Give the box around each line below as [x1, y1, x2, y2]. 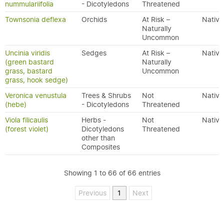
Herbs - [81, 115, 106, 124]
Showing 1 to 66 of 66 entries [63, 168, 160, 177]
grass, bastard [5, 66, 52, 75]
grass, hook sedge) [5, 75, 68, 84]
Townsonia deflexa [5, 15, 66, 24]
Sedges [81, 48, 106, 57]
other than [81, 133, 115, 142]
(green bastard [5, 57, 54, 66]
